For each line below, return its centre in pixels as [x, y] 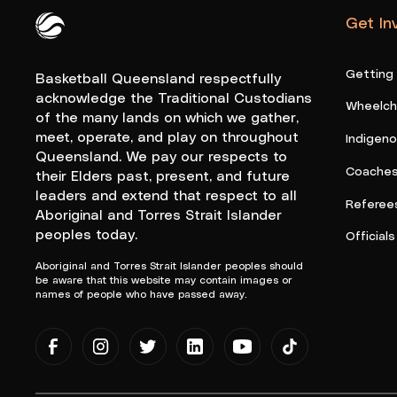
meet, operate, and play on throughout [167, 136]
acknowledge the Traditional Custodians [173, 97]
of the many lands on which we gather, [167, 116]
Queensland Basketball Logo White [154, 49]
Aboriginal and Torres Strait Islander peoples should [169, 265]
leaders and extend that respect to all [166, 194]
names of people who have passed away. [141, 293]
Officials [370, 236]
